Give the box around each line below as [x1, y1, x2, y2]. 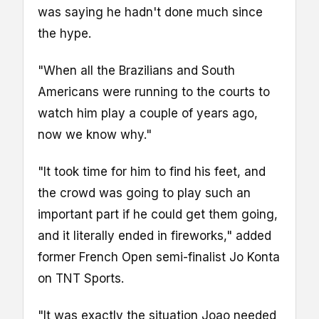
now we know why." [38, 127, 152, 142]
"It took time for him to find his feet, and [38, 164, 266, 179]
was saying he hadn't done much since [38, 5, 263, 20]
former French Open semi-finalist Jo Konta [38, 250, 280, 265]
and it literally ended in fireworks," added [38, 229, 271, 244]
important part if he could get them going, [38, 207, 278, 222]
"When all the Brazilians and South [38, 63, 235, 78]
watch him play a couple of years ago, [38, 106, 258, 121]
